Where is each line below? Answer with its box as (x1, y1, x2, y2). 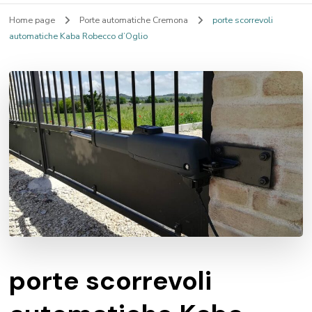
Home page (9, 14, 56, 26)
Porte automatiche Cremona (79, 14, 191, 26)
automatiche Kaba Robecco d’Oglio (9, 30, 148, 42)
